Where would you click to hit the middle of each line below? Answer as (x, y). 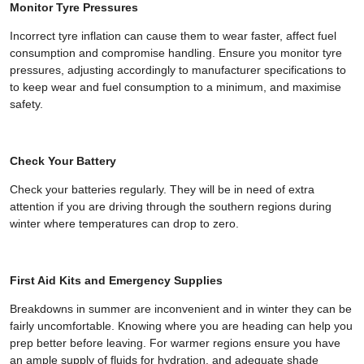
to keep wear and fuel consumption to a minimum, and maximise (175, 87)
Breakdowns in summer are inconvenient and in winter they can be (181, 308)
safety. (28, 104)
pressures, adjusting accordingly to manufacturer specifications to (178, 69)
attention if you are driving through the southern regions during (171, 206)
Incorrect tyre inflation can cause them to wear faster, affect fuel (173, 35)
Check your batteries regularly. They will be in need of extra (162, 189)
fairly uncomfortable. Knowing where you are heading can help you (181, 325)
